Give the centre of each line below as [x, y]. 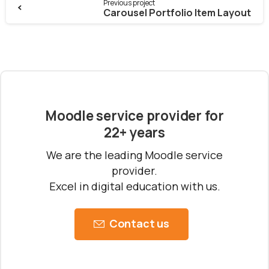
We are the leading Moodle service [134, 155]
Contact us [139, 224]
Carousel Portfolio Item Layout [177, 13]
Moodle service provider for [134, 116]
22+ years [134, 133]
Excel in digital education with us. [134, 186]
